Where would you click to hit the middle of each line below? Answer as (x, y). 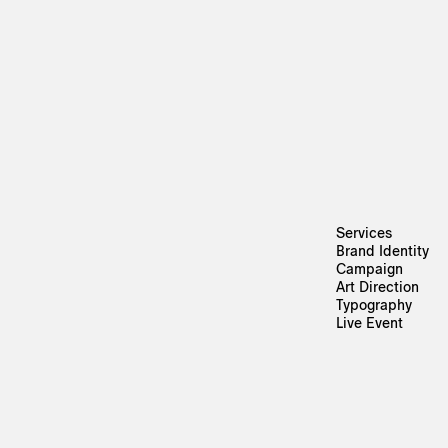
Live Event (370, 323)
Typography (374, 305)
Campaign (370, 269)
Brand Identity (383, 251)
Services (364, 233)
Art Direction (378, 287)
